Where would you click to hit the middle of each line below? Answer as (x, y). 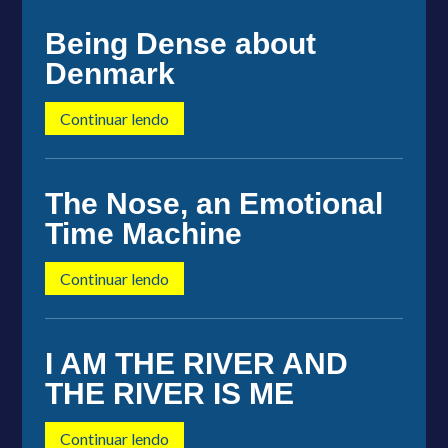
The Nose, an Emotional (213, 203)
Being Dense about (180, 43)
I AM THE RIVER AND (196, 363)
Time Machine (143, 233)
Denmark (109, 73)
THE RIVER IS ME (169, 393)
